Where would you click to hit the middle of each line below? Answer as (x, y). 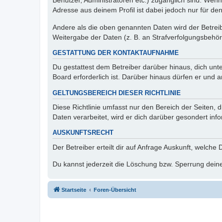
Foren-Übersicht (115, 190)
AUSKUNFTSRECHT (83, 133)
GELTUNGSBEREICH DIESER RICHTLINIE (117, 93)
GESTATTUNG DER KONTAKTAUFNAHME (116, 53)
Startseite (74, 190)
